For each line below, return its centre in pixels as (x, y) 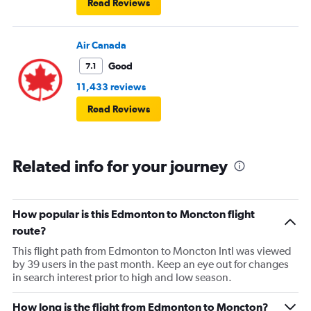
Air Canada (101, 45)
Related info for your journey (120, 166)
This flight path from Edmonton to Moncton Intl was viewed (152, 251)
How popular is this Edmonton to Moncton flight (134, 214)
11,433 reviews (111, 87)
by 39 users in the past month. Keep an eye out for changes (151, 264)
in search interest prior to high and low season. (122, 278)
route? (30, 231)
